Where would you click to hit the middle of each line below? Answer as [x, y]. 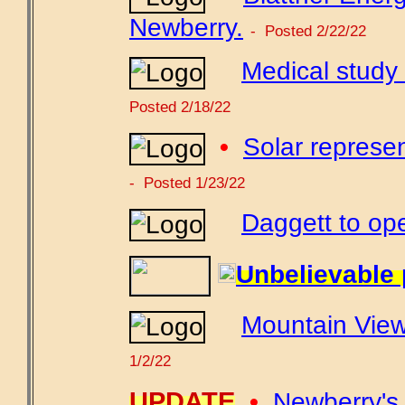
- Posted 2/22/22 [308, 30]
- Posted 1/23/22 [187, 182]
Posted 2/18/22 [180, 106]
